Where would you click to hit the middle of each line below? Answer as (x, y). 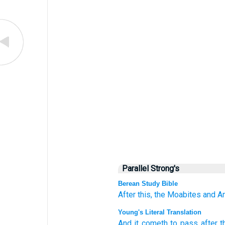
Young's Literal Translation (159, 212)
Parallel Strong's (150, 168)
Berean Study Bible (148, 184)
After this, (135, 195)
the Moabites (177, 195)
